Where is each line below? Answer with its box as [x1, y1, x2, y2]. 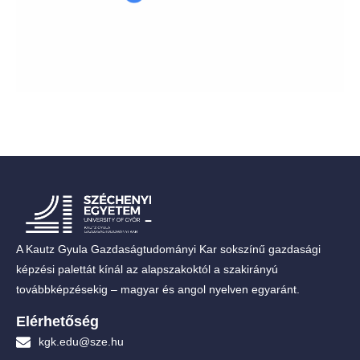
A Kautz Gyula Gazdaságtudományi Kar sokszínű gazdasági [16, 243, 321, 256]
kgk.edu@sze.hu [38, 335, 124, 349]
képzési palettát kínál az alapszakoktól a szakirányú [16, 263, 278, 276]
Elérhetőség [16, 313, 99, 330]
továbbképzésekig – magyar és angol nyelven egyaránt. [16, 283, 300, 297]
